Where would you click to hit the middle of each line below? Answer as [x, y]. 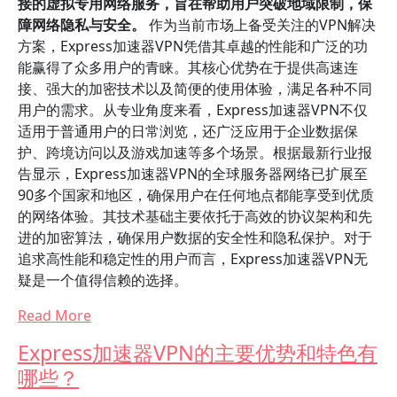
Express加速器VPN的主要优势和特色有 [198, 353]
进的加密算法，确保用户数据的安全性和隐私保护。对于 [195, 237]
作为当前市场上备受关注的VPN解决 [261, 25]
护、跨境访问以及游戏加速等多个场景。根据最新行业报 [195, 152]
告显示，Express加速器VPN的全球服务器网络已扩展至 [193, 174]
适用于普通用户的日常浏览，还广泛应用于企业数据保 [188, 131]
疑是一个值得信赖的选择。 [103, 280]
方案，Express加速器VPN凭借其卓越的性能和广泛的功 [193, 46]
